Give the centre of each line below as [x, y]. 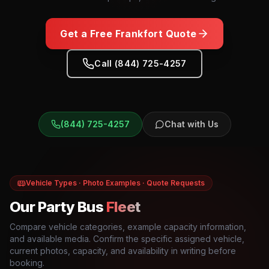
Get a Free [88, 34]
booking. [27, 263]
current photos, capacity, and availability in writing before [123, 251]
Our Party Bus [57, 207]
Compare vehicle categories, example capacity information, [128, 227]
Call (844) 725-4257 [141, 63]
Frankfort [139, 34]
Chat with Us [191, 124]
